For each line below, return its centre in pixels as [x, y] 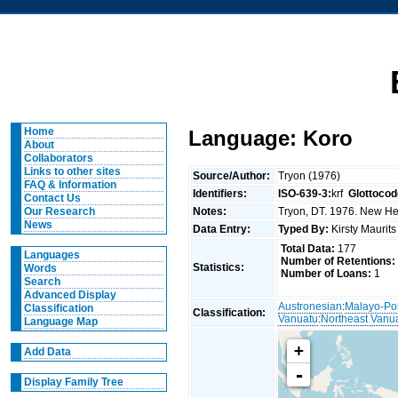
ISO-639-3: [305, 193]
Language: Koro [271, 138]
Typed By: [304, 229]
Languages [52, 255]
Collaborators [58, 158]
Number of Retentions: [338, 262]
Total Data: [307, 249]
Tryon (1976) [311, 175]
